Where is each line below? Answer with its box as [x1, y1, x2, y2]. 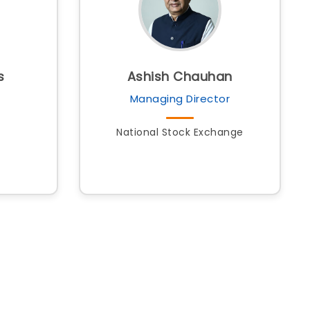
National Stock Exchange [116, 125, 244, 139]
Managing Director [129, 91, 230, 106]
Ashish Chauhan [127, 68, 232, 85]
